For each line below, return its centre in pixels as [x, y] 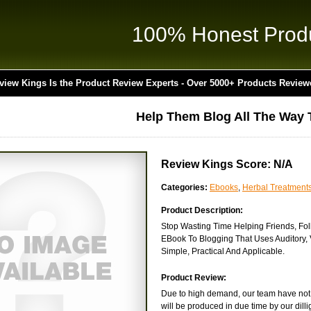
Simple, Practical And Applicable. [223, 251]
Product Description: [202, 210]
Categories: [184, 187]
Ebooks [224, 187]
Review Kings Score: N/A [227, 164]
